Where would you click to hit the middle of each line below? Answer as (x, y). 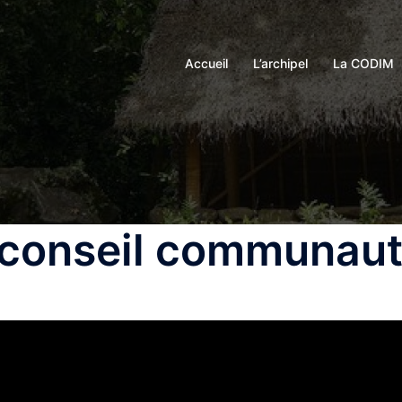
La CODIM (363, 63)
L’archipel (280, 63)
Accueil (206, 63)
